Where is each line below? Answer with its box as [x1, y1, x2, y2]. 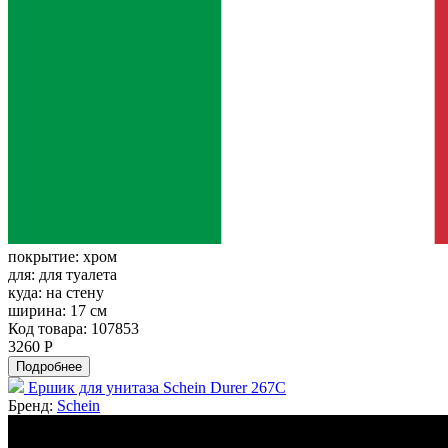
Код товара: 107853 [8, 320, 139, 338]
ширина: [8, 302, 70, 320]
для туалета [39, 266, 117, 284]
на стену [46, 284, 104, 302]
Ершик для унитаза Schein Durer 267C [28, 379, 286, 397]
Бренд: [8, 397, 57, 415]
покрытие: [8, 248, 83, 266]
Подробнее [16, 359, 82, 375]
